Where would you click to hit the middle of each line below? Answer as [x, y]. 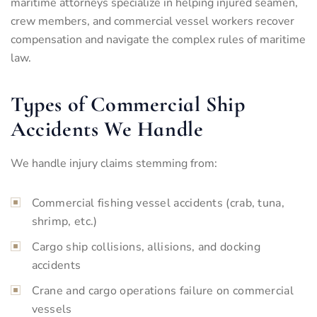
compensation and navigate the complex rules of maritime [158, 39]
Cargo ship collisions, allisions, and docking [146, 247]
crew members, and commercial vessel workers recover [152, 21]
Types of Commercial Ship [128, 104]
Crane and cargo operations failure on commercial [162, 290]
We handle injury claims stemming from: [114, 163]
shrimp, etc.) [64, 221]
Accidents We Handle [107, 129]
